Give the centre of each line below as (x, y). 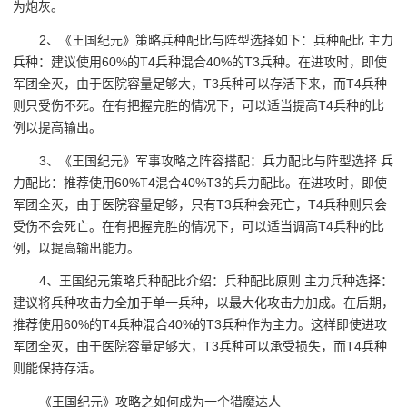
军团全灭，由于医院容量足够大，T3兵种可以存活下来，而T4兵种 (200, 84)
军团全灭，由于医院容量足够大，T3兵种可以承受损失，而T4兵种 (200, 347)
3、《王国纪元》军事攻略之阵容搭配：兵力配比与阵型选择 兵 (217, 160)
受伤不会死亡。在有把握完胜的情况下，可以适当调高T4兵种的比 (199, 226)
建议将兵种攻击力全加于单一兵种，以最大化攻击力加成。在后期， (203, 303)
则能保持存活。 (57, 368)
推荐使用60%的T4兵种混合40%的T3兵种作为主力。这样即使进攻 (200, 325)
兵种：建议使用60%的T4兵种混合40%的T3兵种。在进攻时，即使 (200, 62)
